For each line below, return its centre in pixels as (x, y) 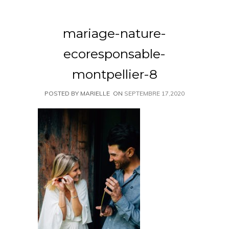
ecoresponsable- (114, 54)
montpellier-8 (114, 74)
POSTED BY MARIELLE (77, 93)
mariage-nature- (114, 33)
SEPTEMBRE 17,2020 (154, 93)
